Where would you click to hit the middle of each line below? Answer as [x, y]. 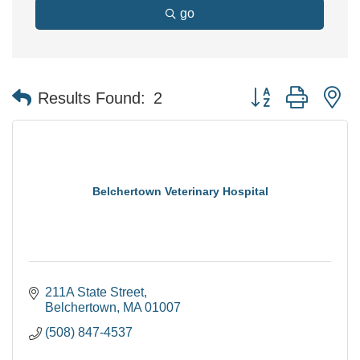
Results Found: [92, 98]
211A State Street [94, 292]
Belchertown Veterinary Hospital [180, 191]
